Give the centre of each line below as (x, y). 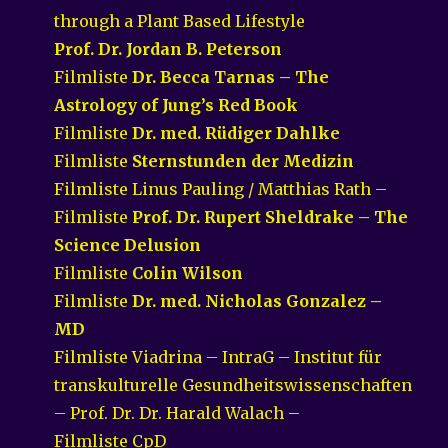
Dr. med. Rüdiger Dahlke (236, 132)
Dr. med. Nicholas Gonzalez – (257, 300)
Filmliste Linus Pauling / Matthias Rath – (221, 188)
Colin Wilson (188, 272)
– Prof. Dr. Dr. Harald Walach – (177, 412)
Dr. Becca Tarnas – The (231, 76)
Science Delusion (128, 244)
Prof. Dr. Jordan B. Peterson (168, 48)
